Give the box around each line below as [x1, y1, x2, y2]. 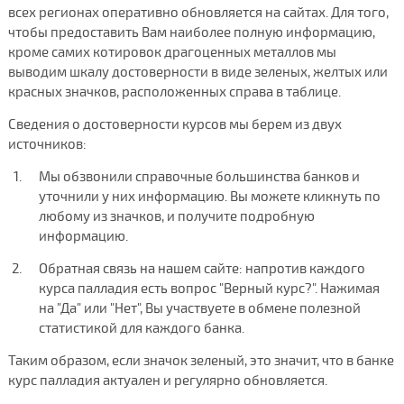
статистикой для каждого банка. [38, 319, 244, 336]
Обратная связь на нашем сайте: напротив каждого [38, 260, 365, 277]
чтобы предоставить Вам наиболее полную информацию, [7, 23, 375, 41]
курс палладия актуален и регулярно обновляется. [7, 372, 327, 389]
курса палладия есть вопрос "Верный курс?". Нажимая [38, 280, 380, 297]
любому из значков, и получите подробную [38, 207, 315, 225]
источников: [7, 135, 87, 152]
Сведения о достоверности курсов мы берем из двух [7, 115, 342, 133]
